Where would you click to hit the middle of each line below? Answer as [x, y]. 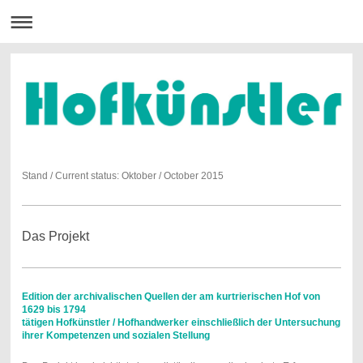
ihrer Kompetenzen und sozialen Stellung [115, 335]
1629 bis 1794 [53, 309]
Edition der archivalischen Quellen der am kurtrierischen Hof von [171, 296]
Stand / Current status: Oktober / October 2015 [122, 175]
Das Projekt [55, 236]
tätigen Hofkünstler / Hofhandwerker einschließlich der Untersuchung [181, 322]
